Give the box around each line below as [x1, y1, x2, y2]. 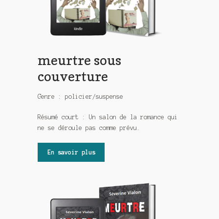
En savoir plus [47, 149, 95, 155]
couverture [38, 68, 109, 85]
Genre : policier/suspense [38, 93, 124, 100]
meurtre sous [38, 52, 122, 68]
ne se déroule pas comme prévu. [38, 124, 141, 131]
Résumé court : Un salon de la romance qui [38, 113, 178, 120]
